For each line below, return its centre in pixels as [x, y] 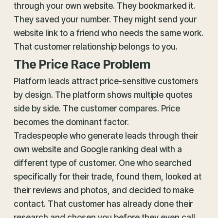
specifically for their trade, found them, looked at [108, 177]
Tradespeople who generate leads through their [106, 136]
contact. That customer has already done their [103, 204]
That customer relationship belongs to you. [96, 47]
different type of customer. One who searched [103, 163]
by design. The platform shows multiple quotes [103, 95]
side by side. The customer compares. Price [97, 109]
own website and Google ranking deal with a [98, 149]
